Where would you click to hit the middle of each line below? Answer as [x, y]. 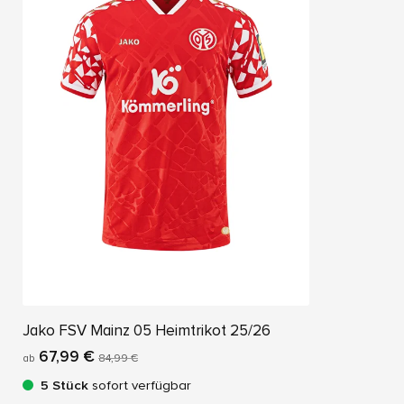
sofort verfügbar [140, 385]
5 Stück [64, 385]
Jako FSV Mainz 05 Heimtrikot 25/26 [147, 331]
